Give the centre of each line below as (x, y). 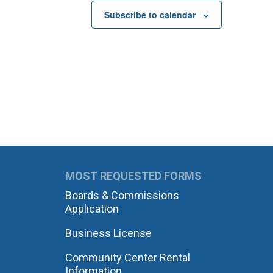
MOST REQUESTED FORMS (133, 176)
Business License (108, 233)
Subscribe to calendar (150, 15)
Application (92, 209)
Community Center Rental (127, 257)
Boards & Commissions (122, 195)
